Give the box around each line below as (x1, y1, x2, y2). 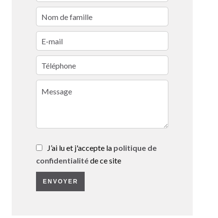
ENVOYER (42, 178, 78, 185)
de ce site (89, 156, 121, 165)
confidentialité (36, 156, 89, 165)
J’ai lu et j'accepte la (47, 143, 113, 153)
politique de (113, 143, 157, 153)
